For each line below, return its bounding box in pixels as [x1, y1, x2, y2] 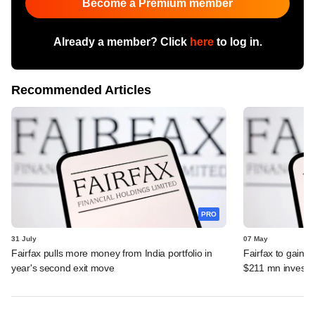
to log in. [213, 35, 262, 48]
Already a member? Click [53, 35, 190, 48]
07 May [243, 234, 268, 243]
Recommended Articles [11, 82, 151, 97]
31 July [11, 234, 37, 243]
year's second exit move [11, 262, 115, 274]
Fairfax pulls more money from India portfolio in [11, 247, 212, 259]
